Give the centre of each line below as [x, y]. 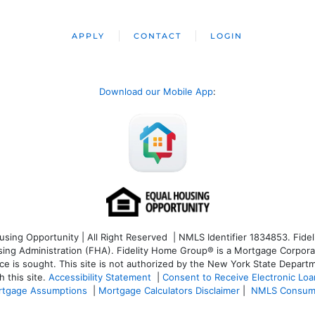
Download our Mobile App [156, 91]
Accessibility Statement [100, 277]
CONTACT [158, 36]
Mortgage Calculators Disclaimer [169, 290]
